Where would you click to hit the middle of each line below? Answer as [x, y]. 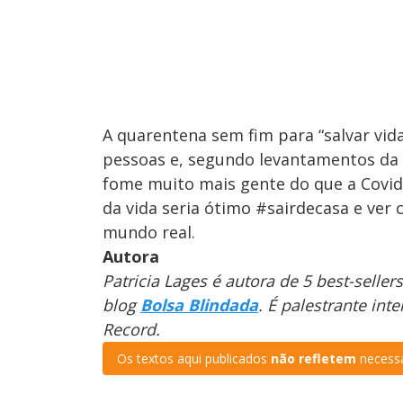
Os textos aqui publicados [194, 359]
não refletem [313, 359]
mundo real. [149, 233]
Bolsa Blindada [199, 305]
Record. [131, 330]
